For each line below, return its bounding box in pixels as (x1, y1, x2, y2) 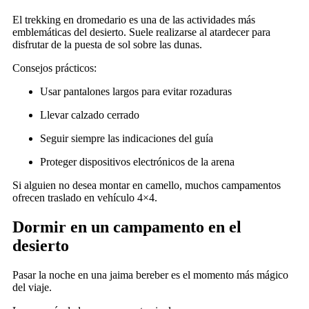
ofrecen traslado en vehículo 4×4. (12, 192, 157, 204)
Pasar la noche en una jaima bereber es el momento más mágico (12, 269, 288, 281)
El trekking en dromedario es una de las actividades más (12, 14, 255, 26)
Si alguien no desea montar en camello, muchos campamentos (12, 179, 281, 192)
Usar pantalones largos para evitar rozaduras (40, 86, 232, 98)
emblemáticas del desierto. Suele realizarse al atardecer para (12, 26, 270, 39)
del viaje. (12, 281, 52, 294)
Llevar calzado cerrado (40, 109, 139, 121)
